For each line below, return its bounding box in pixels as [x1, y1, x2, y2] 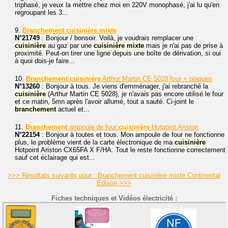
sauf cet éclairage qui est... [15, 154, 95, 162]
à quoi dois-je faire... [15, 57, 75, 65]
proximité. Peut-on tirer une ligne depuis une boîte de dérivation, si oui [15, 49, 221, 58]
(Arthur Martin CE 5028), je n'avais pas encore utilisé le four [46, 90, 223, 98]
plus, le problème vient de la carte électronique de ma [15, 138, 175, 147]
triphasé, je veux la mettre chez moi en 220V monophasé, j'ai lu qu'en [15, 1, 219, 9]
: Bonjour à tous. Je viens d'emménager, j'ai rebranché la [40, 82, 208, 91]
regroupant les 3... [15, 9, 68, 17]
